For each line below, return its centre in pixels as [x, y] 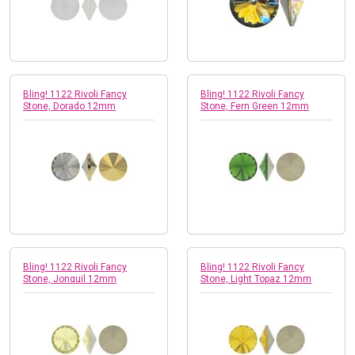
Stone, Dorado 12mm [69, 106]
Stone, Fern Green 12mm [255, 106]
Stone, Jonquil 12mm [70, 279]
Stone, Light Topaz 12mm [256, 279]
